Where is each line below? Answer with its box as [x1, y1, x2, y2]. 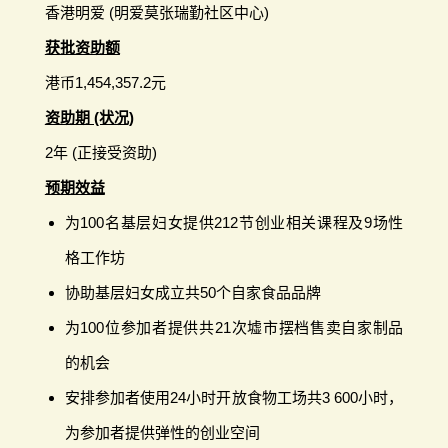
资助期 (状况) [44, 108, 134, 126]
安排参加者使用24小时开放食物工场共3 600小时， [64, 388, 404, 406]
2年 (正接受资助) [44, 143, 157, 161]
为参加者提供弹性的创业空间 [64, 423, 260, 441]
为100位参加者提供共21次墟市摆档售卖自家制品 [64, 318, 404, 336]
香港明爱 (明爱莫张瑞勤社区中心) [44, 3, 269, 21]
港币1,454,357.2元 [44, 73, 166, 91]
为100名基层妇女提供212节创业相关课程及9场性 [64, 213, 404, 231]
